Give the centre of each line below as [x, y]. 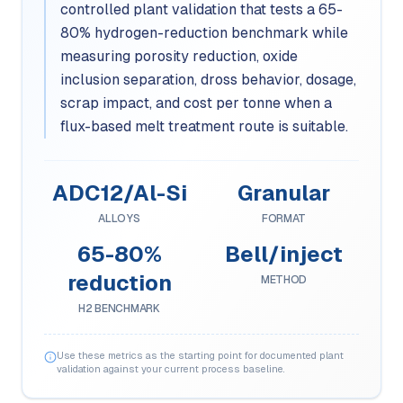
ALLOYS [119, 219]
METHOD [284, 280]
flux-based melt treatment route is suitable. [204, 126]
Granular [284, 193]
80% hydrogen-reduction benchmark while [204, 33]
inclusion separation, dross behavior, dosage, [208, 80]
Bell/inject [284, 254]
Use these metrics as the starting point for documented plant [200, 355]
